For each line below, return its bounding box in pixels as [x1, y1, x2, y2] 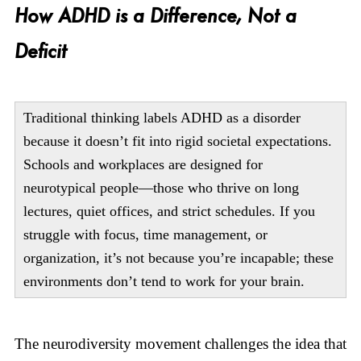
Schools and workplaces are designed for [23, 156, 263, 173]
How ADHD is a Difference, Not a [14, 2, 297, 28]
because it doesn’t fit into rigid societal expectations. [23, 133, 332, 150]
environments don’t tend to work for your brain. [23, 273, 305, 290]
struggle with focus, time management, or [23, 226, 268, 243]
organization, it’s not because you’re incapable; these [23, 250, 334, 267]
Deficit [14, 38, 67, 64]
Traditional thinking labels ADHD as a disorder [23, 110, 301, 127]
